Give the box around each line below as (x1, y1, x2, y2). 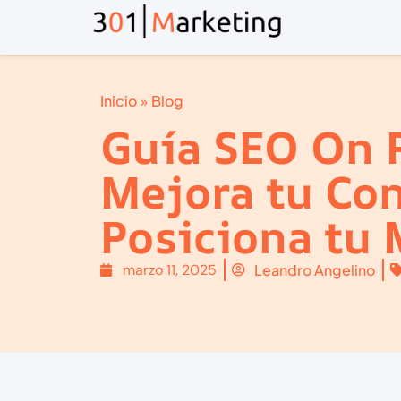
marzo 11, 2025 (123, 260, 217, 279)
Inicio (100, 91, 137, 110)
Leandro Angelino (254, 260, 375, 279)
